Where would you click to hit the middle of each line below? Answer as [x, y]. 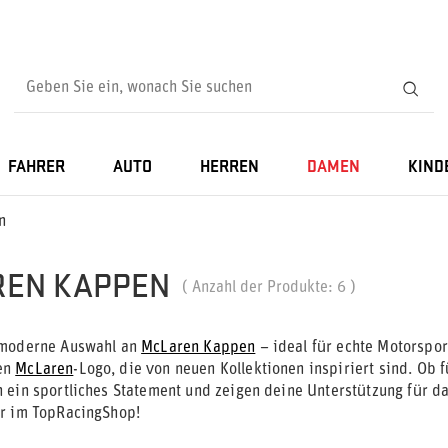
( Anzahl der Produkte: [259, 288]
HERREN [229, 167]
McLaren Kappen [198, 348]
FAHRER [36, 167]
